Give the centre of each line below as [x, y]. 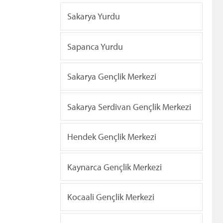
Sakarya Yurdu [94, 16]
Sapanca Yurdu [95, 46]
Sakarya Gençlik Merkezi [112, 77]
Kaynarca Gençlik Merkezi [114, 167]
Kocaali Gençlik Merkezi [111, 197]
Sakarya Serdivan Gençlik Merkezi [129, 107]
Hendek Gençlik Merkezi [112, 137]
